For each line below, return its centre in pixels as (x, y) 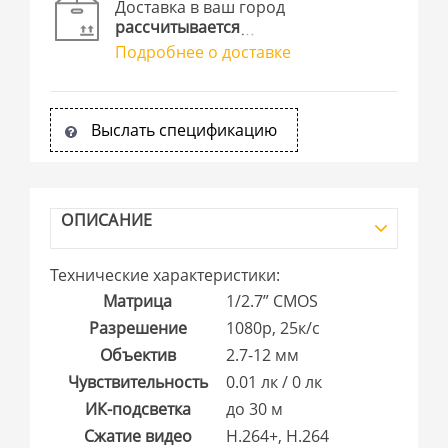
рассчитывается (178, 26)
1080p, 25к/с (273, 327)
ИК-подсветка (137, 408)
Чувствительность (137, 381)
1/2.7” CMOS (272, 300)
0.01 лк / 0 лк (274, 381)
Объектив (137, 354)
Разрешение (137, 327)
